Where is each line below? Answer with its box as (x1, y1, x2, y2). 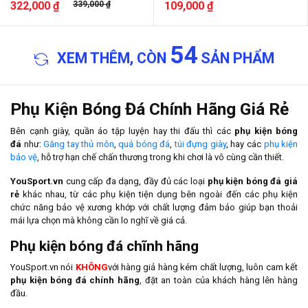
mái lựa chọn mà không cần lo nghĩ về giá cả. (10, 215, 187, 226)
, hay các (225, 139, 264, 150)
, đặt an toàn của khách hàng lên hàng (140, 275, 298, 286)
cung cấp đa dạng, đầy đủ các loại (63, 176, 208, 187)
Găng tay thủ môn (43, 139, 114, 150)
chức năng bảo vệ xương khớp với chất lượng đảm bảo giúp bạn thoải (10, 202, 298, 213)
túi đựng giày (174, 139, 226, 150)
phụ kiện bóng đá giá (207, 176, 298, 187)
